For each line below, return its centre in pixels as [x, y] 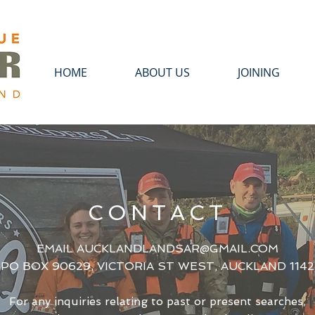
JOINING [259, 72]
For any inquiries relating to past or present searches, [157, 301]
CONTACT [157, 213]
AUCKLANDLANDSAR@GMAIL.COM [178, 249]
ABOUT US [162, 72]
